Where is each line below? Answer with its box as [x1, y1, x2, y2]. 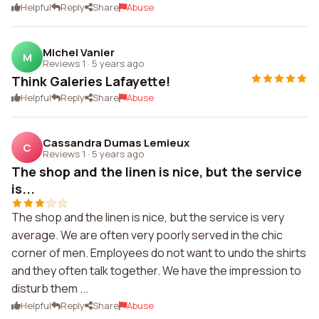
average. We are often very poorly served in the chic [11, 227, 283, 243]
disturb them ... [11, 281, 88, 296]
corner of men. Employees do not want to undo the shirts [11, 245, 306, 261]
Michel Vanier [43, 44, 115, 60]
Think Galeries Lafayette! [11, 73, 170, 90]
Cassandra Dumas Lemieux [43, 135, 189, 150]
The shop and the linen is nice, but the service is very [11, 209, 284, 225]
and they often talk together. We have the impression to [11, 263, 301, 278]
